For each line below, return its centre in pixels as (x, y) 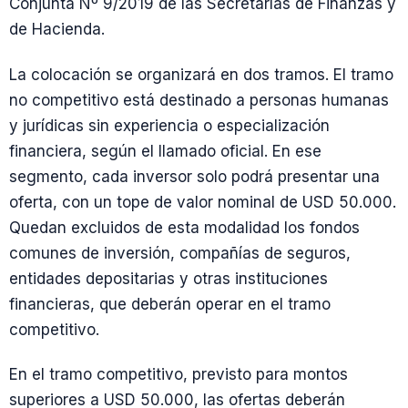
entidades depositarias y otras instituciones (168, 278)
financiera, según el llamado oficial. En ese (165, 151)
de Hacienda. (57, 30)
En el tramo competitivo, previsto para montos (178, 374)
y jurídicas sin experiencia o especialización (169, 125)
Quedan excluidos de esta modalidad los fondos (184, 227)
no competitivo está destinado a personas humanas (199, 100)
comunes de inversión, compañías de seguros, (180, 253)
